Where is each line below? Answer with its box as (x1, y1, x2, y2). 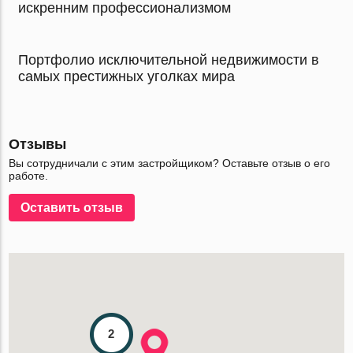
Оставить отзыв (20, 201, 124, 214)
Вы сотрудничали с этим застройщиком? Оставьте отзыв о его (9, 157, 331, 169)
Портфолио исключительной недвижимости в (18, 52, 320, 68)
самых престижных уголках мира (18, 69, 236, 84)
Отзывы (9, 136, 67, 152)
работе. (9, 169, 49, 182)
